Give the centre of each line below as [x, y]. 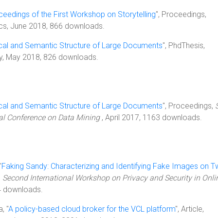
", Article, [190, 209]
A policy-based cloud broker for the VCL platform [92, 209]
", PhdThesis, [184, 45]
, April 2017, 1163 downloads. [152, 118]
